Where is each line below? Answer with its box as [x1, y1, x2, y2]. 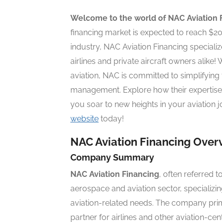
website [70, 114, 99, 124]
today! [99, 114, 124, 124]
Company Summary [70, 152, 154, 163]
